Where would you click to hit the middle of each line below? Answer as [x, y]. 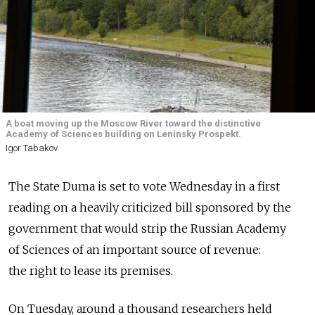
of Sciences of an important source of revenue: [135, 250]
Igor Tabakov [32, 148]
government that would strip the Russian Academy [147, 229]
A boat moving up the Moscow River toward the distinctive [133, 123]
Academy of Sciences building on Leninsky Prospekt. [123, 134]
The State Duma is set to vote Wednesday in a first [144, 187]
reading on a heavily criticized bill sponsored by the [150, 208]
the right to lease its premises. [91, 271]
